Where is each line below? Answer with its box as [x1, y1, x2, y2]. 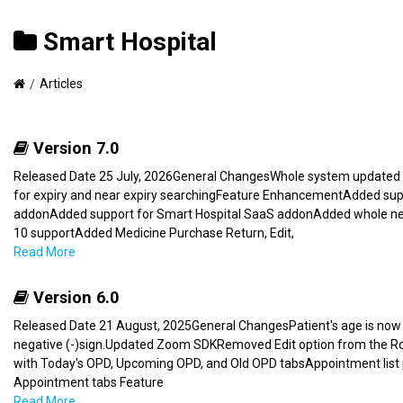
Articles [40, 76, 83, 92]
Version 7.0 [29, 138, 119, 157]
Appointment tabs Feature [13, 374, 164, 390]
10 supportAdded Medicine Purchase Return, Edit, [13, 225, 294, 240]
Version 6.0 [29, 288, 119, 308]
